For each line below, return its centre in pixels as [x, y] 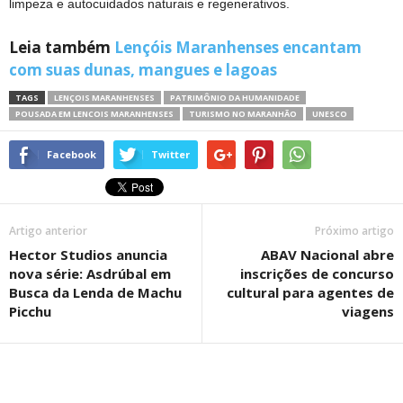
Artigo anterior [48, 230]
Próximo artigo [354, 230]
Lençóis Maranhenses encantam [238, 47]
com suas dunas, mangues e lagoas [143, 69]
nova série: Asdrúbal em [90, 273]
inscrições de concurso [317, 273]
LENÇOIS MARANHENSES [104, 97]
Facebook [72, 154]
